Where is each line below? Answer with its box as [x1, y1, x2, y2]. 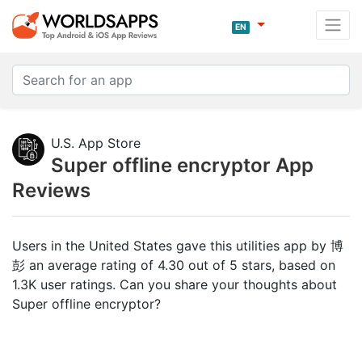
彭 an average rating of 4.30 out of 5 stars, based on [12, 257, 335, 273]
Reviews [12, 179, 90, 202]
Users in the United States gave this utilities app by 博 [12, 238, 343, 254]
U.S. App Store [51, 135, 141, 151]
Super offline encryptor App [51, 154, 314, 177]
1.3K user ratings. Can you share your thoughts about [12, 276, 337, 293]
